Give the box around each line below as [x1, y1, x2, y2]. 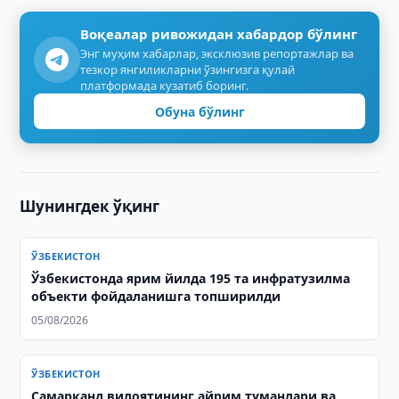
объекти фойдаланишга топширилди [31, 288, 281, 305]
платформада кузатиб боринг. [80, 77, 249, 94]
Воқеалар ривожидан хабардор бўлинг [80, 25, 358, 43]
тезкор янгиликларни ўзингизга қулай [80, 61, 296, 77]
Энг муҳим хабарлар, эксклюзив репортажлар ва [80, 45, 354, 61]
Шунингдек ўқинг [20, 196, 160, 216]
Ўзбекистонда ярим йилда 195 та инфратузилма [31, 270, 351, 287]
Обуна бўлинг [154, 102, 245, 120]
